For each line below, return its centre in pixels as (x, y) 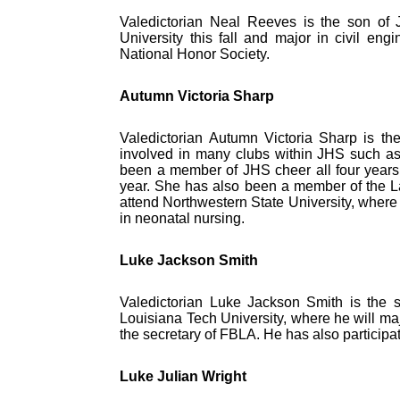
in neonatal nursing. (183, 218)
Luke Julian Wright (183, 377)
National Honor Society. (195, 54)
